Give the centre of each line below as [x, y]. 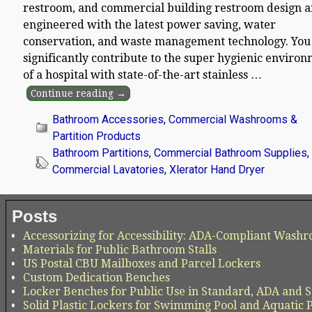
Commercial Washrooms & [233, 120]
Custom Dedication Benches [96, 277]
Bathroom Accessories [108, 120]
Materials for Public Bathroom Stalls [120, 249]
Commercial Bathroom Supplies [231, 153]
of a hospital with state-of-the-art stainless [137, 75]
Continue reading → [78, 94]
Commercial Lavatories [109, 170]
